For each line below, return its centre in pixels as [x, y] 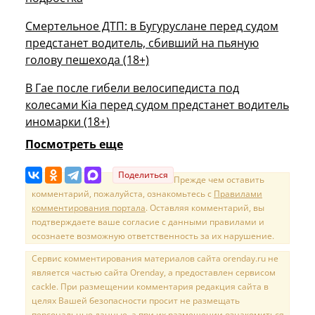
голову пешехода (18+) [87, 60]
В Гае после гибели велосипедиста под [132, 88]
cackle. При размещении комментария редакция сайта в [150, 287]
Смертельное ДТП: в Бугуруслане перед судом [152, 26]
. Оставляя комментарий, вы [205, 208]
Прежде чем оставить [219, 180]
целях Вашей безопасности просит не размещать [136, 301]
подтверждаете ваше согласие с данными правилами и [148, 222]
